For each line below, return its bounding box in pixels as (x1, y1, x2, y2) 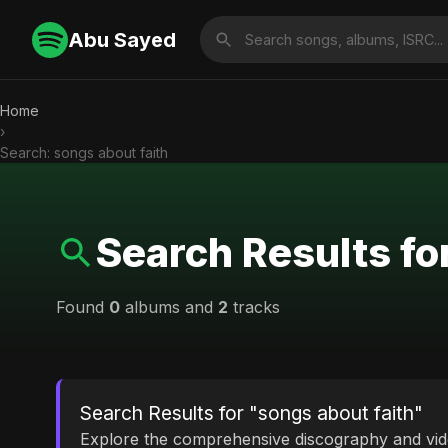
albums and (120, 297, 218, 317)
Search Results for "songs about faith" (80, 401, 423, 425)
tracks (228, 297, 280, 317)
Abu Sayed (68, 27, 176, 52)
